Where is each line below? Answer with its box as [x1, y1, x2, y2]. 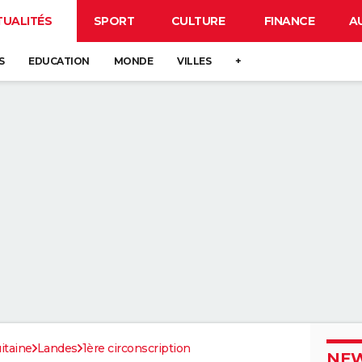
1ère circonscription [82, 341, 191, 356]
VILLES [177, 55, 211, 67]
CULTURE [170, 14, 225, 28]
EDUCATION [28, 55, 90, 67]
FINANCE [263, 14, 315, 28]
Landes [36, 341, 78, 356]
